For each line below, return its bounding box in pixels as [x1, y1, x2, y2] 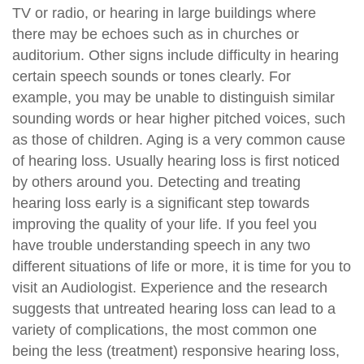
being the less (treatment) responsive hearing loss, [12, 342, 340, 359]
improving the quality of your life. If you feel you [12, 215, 317, 232]
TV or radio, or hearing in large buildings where [12, 4, 316, 21]
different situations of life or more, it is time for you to [12, 258, 351, 275]
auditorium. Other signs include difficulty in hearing [12, 46, 339, 63]
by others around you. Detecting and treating [12, 173, 301, 190]
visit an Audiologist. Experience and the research [12, 279, 327, 296]
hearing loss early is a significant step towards [12, 194, 310, 211]
